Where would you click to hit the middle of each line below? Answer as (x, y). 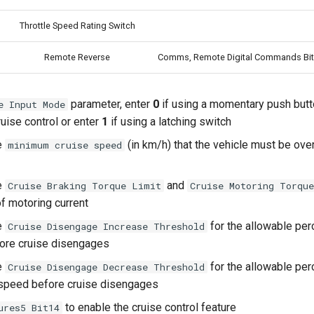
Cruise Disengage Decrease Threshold (106, 267)
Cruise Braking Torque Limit (84, 185)
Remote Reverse (77, 57)
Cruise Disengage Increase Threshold (106, 226)
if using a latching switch (170, 121)
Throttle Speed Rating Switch (77, 25)
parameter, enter (110, 104)
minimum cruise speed (65, 145)
